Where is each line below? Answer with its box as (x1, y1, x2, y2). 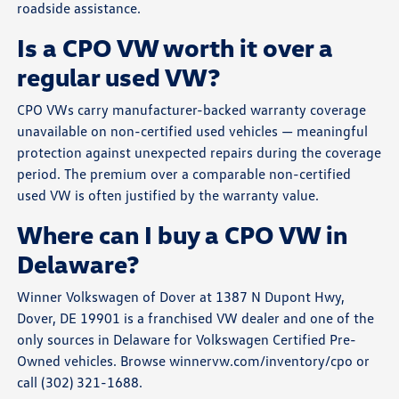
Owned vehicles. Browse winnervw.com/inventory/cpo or (17, 351, 370, 370)
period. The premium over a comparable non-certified (17, 164, 352, 183)
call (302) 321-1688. (17, 372, 143, 391)
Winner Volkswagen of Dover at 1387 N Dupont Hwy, (17, 287, 346, 305)
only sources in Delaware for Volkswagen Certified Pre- (17, 330, 357, 348)
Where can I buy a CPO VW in (17, 218, 348, 249)
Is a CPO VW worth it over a (17, 31, 334, 62)
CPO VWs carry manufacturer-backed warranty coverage (17, 100, 367, 118)
